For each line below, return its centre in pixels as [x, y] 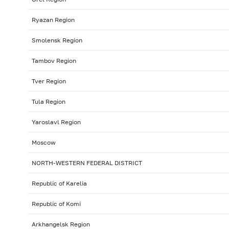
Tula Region [48, 102]
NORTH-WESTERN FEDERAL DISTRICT [87, 163]
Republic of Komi [56, 204]
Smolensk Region [57, 40]
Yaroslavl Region [56, 122]
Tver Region [49, 81]
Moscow [43, 143]
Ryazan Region [53, 20]
